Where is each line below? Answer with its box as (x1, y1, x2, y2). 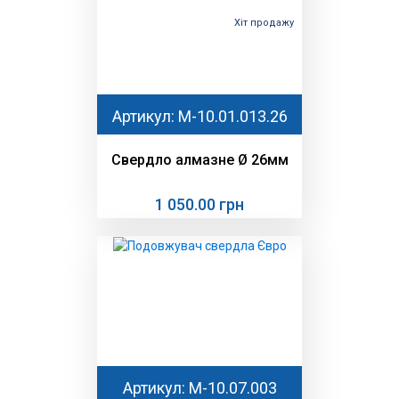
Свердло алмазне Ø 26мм (110, 151, 289, 169)
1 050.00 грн (155, 195, 244, 215)
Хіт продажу (234, 17, 294, 29)
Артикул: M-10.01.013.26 (111, 107, 288, 126)
